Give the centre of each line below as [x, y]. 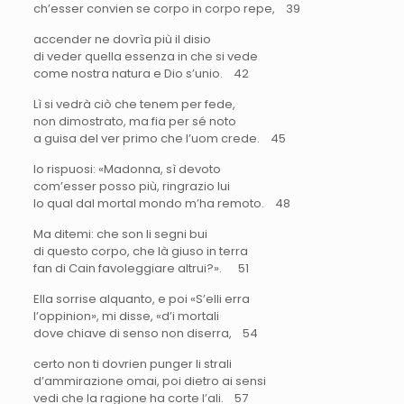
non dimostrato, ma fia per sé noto [134, 121]
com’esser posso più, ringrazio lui [131, 186]
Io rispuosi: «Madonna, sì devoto [127, 169]
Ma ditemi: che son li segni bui [120, 234]
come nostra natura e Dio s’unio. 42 [141, 73]
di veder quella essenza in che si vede [145, 56]
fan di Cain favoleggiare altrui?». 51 [141, 268]
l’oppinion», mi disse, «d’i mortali [126, 316]
